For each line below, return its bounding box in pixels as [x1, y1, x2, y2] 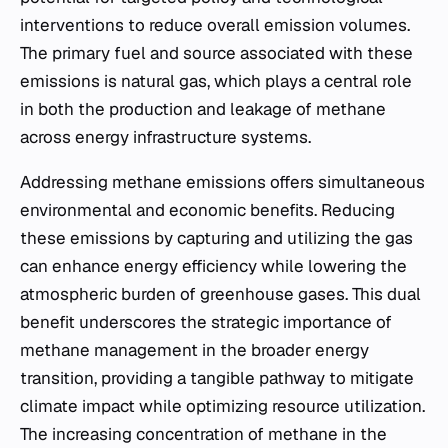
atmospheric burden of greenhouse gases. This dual [20, 283, 421, 305]
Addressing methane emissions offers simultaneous [20, 171, 425, 193]
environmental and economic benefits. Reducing [20, 199, 395, 221]
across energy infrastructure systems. [20, 126, 311, 148]
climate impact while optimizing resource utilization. [20, 395, 425, 417]
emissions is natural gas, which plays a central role [20, 70, 412, 92]
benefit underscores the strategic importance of [20, 311, 392, 333]
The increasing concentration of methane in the [20, 423, 387, 445]
